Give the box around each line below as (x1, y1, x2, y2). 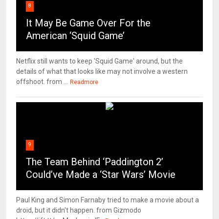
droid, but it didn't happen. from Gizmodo (16, 206, 142, 215)
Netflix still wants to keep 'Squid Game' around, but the (16, 57, 183, 66)
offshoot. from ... (16, 78, 68, 86)
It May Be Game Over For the (26, 17, 151, 29)
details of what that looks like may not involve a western (16, 67, 188, 76)
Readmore (70, 79, 99, 86)
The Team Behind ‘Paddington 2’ (26, 156, 164, 168)
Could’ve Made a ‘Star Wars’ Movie (26, 169, 176, 181)
